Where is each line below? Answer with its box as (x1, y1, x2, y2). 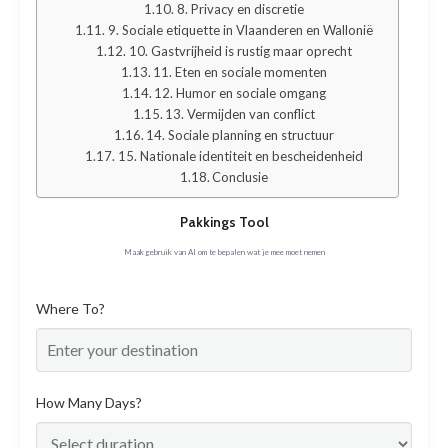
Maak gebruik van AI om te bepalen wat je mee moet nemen (123, 246, 325, 257)
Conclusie (212, 168, 269, 185)
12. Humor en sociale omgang (154, 84, 327, 101)
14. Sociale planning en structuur (146, 126, 335, 143)
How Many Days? (36, 393, 142, 411)
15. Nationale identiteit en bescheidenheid (117, 147, 363, 164)
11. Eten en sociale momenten (153, 63, 328, 80)
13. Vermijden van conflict (165, 105, 316, 122)
